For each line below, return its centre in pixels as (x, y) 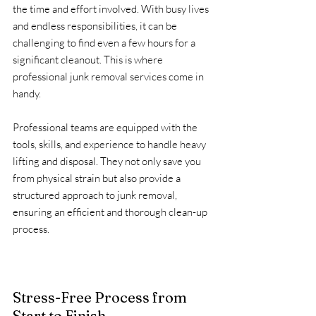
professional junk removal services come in (109, 76)
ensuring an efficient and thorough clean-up (111, 212)
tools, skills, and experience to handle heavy (110, 144)
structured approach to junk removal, (96, 195)
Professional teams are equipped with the (106, 127)
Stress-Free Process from (101, 297)
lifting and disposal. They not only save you (108, 161)
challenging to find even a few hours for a (105, 42)
